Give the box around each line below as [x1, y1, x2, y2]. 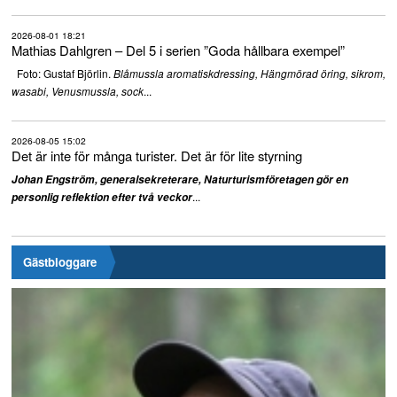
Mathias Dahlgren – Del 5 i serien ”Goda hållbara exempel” [11, 40, 345, 59]
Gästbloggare [22, 253, 97, 270]
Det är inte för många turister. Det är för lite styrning [11, 145, 302, 165]
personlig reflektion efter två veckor [11, 190, 192, 206]
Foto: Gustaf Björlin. [11, 66, 113, 82]
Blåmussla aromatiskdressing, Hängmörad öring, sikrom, [113, 66, 385, 82]
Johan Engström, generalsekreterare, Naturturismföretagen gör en [11, 172, 348, 188]
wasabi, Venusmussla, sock [11, 84, 144, 99]
